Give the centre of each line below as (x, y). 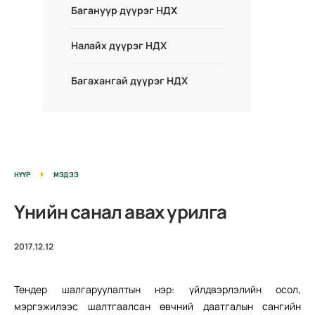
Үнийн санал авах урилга (121, 212)
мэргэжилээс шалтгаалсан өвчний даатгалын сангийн (157, 307)
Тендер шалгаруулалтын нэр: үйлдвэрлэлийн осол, (157, 290)
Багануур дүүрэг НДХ (124, 11)
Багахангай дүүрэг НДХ (129, 81)
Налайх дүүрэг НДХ (119, 46)
